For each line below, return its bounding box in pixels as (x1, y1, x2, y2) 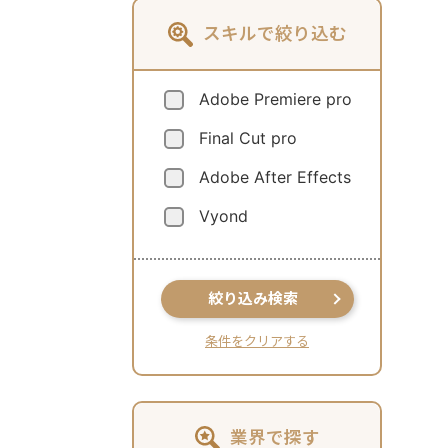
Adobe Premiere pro (199, 88, 352, 109)
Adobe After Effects (199, 166, 351, 187)
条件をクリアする (205, 332, 309, 349)
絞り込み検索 (208, 288, 298, 308)
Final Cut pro (199, 127, 297, 148)
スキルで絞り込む (202, 22, 347, 44)
